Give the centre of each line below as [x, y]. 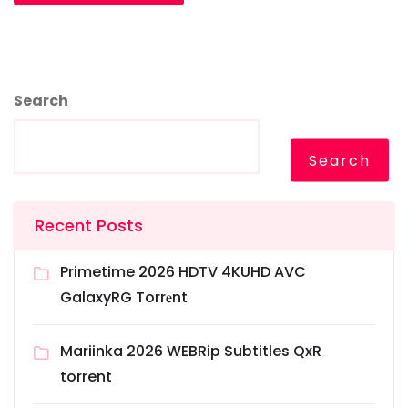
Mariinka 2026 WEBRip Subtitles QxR [191, 352]
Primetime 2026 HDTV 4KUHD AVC [183, 272]
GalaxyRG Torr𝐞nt [124, 298]
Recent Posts [89, 226]
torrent [86, 377]
